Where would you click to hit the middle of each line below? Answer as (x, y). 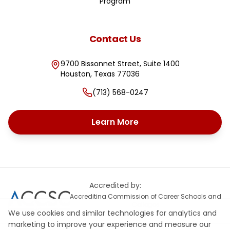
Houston (75, 74)
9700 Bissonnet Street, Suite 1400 (120, 64)
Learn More (115, 122)
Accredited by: (115, 185)
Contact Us (115, 39)
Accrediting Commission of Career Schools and (146, 196)
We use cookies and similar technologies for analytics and (112, 213)
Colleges (146, 205)
